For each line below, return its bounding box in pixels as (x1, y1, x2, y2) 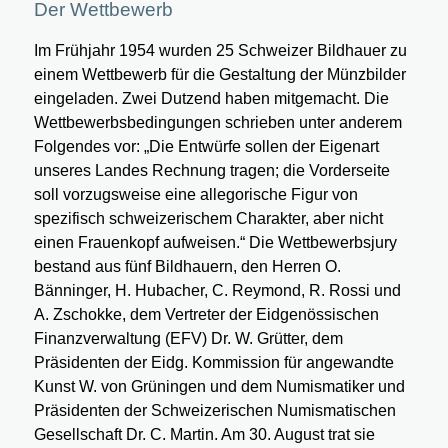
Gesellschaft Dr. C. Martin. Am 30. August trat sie (33, 425, 375, 443)
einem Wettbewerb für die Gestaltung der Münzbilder (33, 65, 406, 83)
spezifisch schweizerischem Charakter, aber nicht (33, 209, 383, 227)
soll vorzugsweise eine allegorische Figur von (33, 185, 358, 203)
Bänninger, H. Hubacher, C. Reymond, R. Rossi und (33, 281, 401, 299)
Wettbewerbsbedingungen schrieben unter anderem (33, 113, 402, 131)
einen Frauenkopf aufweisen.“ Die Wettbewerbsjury (33, 233, 397, 251)
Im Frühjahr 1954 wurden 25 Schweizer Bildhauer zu (33, 41, 407, 59)
